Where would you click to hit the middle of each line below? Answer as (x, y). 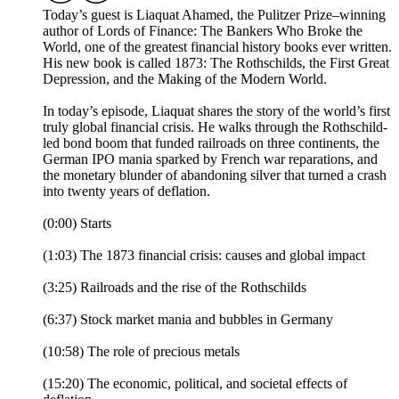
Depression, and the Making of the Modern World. (185, 79)
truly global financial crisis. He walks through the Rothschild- (215, 127)
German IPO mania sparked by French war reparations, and (210, 159)
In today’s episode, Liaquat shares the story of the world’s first (216, 111)
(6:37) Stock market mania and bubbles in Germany (188, 320)
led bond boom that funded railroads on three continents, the (211, 143)
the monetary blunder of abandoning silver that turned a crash (215, 175)
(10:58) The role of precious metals (141, 352)
